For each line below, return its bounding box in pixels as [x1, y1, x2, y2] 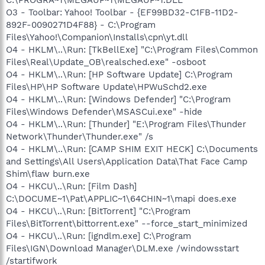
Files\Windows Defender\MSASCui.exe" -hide [6, 106, 202, 117]
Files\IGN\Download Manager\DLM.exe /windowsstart [6, 243, 239, 254]
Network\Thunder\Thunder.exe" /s [6, 131, 153, 142]
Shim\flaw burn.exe [6, 168, 90, 179]
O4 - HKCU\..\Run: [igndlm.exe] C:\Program [6, 230, 191, 241]
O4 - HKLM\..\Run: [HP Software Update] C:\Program [6, 69, 232, 80]
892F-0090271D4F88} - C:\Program [6, 19, 156, 30]
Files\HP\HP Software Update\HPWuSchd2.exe [6, 81, 207, 92]
